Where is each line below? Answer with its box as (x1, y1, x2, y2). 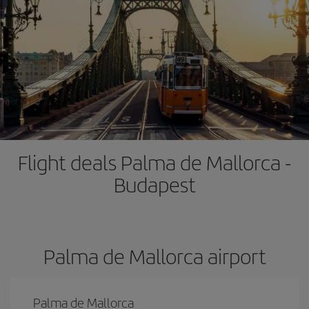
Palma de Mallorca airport (43, 241, 266, 270)
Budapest (113, 170, 196, 199)
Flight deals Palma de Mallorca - (18, 148, 291, 177)
